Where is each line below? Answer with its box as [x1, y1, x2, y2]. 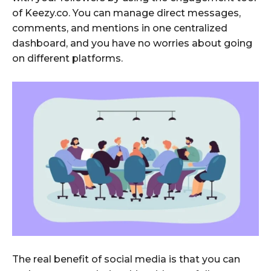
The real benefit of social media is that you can [12, 253, 240, 265]
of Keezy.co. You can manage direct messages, [12, 7, 241, 19]
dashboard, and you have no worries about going [12, 37, 252, 49]
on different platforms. [12, 52, 123, 64]
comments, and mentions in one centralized [12, 22, 227, 34]
